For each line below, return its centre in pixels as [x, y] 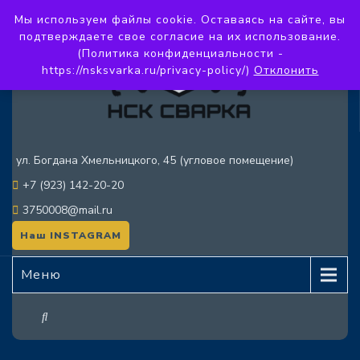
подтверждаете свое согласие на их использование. [180, 37]
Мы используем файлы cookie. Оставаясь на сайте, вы [180, 20]
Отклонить [286, 70]
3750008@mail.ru [67, 211]
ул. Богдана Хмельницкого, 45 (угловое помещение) [155, 161]
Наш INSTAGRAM [71, 236]
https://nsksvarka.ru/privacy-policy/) [147, 70]
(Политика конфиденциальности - [180, 53]
